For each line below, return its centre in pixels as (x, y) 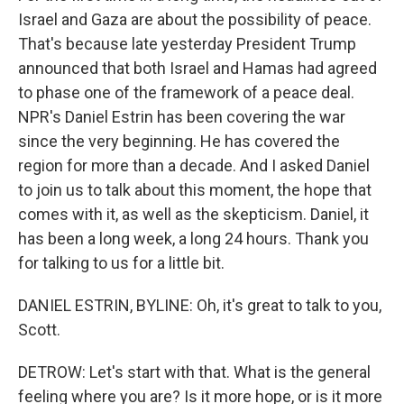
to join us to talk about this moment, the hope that (195, 190)
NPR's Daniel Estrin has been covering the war (182, 117)
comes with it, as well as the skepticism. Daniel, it (193, 214)
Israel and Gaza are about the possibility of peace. (195, 19)
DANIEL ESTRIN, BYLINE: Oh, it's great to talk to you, (200, 305)
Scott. (39, 330)
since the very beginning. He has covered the (179, 141)
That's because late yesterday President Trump (187, 44)
